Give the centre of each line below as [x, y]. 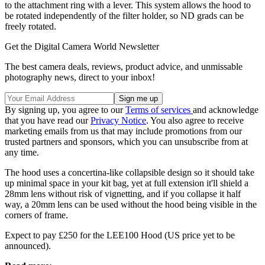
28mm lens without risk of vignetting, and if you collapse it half [123, 193]
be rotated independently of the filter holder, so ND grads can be [124, 15]
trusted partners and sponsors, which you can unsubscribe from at [126, 141]
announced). [28, 245]
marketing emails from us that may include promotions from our [123, 131]
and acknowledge [226, 109]
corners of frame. [36, 215]
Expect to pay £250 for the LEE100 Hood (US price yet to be [120, 235]
